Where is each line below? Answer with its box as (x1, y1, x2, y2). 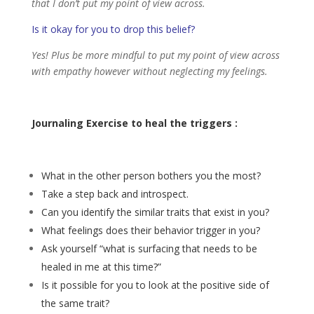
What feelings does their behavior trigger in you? (41, 223, 260, 237)
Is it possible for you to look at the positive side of (41, 278, 269, 292)
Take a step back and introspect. (41, 186, 189, 200)
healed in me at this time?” (41, 259, 161, 273)
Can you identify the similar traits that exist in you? (41, 205, 269, 219)
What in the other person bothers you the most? (41, 168, 261, 182)
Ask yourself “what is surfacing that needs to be (41, 241, 257, 255)
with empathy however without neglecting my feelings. (31, 64, 268, 78)
